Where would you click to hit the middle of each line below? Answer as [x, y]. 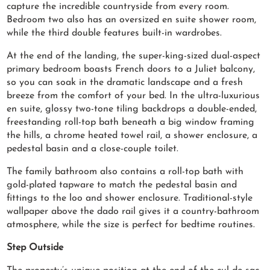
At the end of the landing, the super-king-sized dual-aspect [134, 56]
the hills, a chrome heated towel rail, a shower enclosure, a [132, 136]
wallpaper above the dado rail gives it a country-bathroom [133, 212]
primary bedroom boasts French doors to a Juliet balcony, [131, 70]
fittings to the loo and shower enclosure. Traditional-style [130, 199]
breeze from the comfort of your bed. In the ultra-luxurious [133, 96]
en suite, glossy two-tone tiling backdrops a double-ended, [132, 109]
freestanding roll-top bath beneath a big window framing [131, 123]
